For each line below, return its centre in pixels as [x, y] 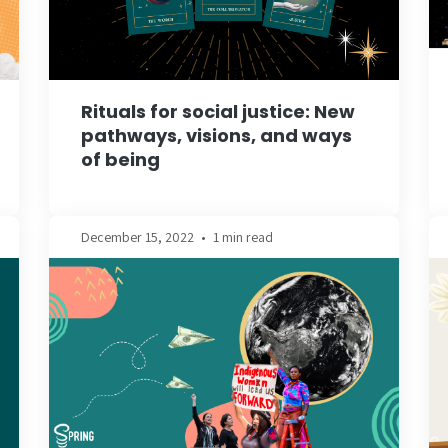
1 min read [243, 236]
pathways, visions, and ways [216, 135]
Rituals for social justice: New [218, 111]
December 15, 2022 [137, 236]
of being [120, 159]
